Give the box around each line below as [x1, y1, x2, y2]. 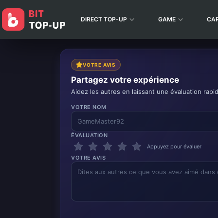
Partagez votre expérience [71, 75, 179, 85]
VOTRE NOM [71, 104, 107, 110]
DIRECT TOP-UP [81, 16, 127, 23]
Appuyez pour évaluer [147, 143, 201, 150]
